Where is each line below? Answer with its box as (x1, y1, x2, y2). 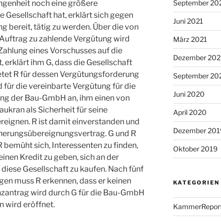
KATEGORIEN (173, 179, 220, 186)
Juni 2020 (173, 89, 205, 98)
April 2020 (173, 108, 207, 116)
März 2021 (173, 35, 207, 43)
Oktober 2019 (173, 144, 218, 153)
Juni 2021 (173, 16, 203, 25)
